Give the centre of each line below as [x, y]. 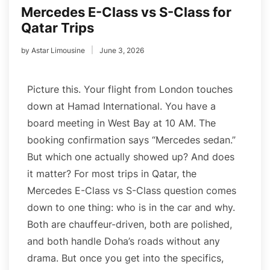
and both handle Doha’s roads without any [124, 241]
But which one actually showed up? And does [131, 156]
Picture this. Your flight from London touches [130, 89]
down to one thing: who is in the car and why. [131, 207]
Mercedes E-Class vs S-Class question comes [132, 190]
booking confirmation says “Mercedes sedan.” [131, 140]
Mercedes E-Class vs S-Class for [126, 12]
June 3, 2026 [122, 50]
